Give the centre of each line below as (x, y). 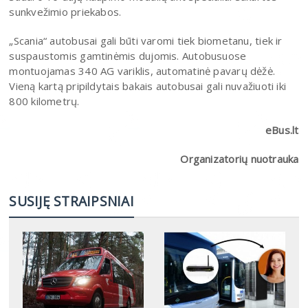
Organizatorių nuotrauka (240, 158)
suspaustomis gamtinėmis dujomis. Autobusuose (128, 55)
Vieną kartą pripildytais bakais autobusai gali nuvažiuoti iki (148, 86)
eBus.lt (282, 130)
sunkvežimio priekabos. (65, 11)
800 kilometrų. (44, 101)
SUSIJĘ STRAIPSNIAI (71, 201)
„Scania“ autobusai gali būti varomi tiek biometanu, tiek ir (146, 40)
